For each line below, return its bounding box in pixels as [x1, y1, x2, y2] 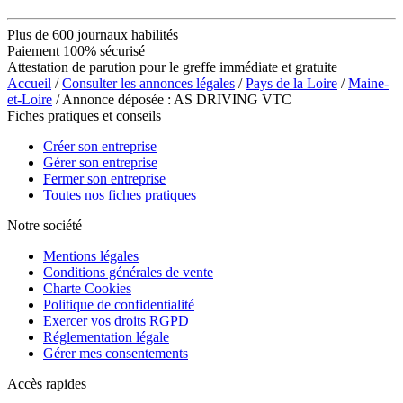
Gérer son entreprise [43, 154, 157, 170]
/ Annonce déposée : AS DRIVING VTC [52, 91, 291, 107]
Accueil [7, 75, 51, 91]
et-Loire [7, 91, 52, 107]
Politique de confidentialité [43, 296, 194, 312]
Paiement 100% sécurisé [7, 42, 145, 58]
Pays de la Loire [246, 75, 337, 91]
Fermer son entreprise [43, 170, 166, 186]
